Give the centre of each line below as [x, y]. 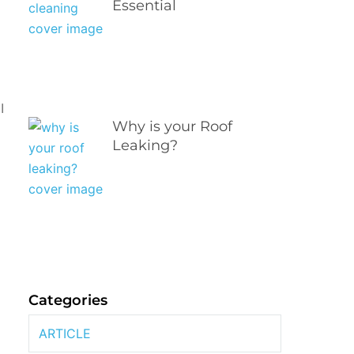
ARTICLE [65, 333]
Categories [68, 300]
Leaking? [145, 145]
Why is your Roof [172, 126]
